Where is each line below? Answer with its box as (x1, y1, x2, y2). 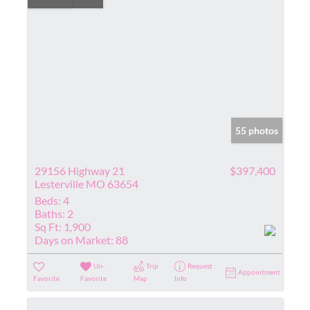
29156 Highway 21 (35, 163, 125, 177)
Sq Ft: (35, 219, 62, 233)
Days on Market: (35, 232, 113, 246)
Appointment (238, 267, 280, 276)
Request (187, 261, 212, 270)
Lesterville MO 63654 (35, 176, 138, 190)
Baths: (35, 206, 65, 220)
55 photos (235, 124, 278, 136)
